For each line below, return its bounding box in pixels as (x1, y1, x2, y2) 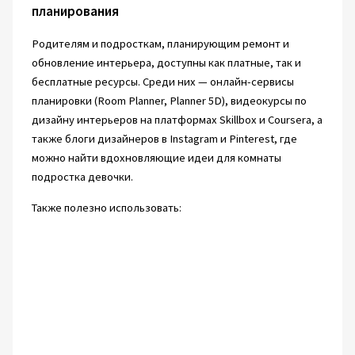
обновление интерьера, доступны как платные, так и (31, 55, 301, 71)
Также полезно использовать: (31, 200, 181, 216)
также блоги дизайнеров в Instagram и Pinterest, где (31, 132, 297, 147)
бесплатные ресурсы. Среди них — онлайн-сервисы (31, 74, 294, 90)
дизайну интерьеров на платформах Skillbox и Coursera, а (31, 113, 323, 128)
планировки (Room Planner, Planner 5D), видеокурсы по (31, 94, 307, 109)
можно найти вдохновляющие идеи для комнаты (31, 151, 281, 166)
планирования (31, 2, 119, 21)
